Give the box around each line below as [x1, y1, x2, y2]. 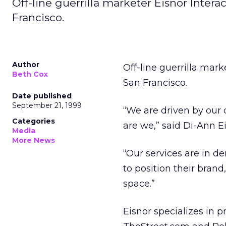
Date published [12, 91, 72, 100]
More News [12, 136, 55, 145]
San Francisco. [123, 77, 187, 88]
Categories [12, 117, 55, 126]
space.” [123, 178, 155, 189]
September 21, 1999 [12, 101, 82, 110]
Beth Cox [12, 70, 48, 79]
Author [12, 60, 39, 69]
